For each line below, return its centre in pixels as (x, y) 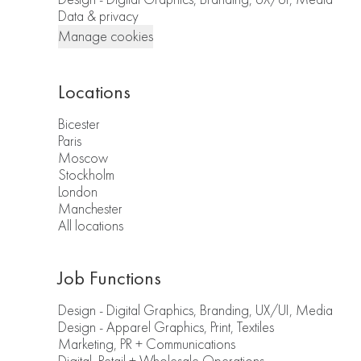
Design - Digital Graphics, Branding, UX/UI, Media (195, 311)
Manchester (90, 209)
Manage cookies (106, 37)
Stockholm (86, 175)
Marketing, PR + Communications (147, 344)
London (78, 192)
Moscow (83, 158)
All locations (91, 226)
